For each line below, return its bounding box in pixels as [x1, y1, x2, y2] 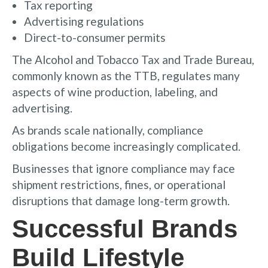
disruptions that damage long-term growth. [12, 193, 230, 208]
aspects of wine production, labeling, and [12, 84, 218, 99]
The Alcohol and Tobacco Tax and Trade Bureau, [12, 52, 254, 66]
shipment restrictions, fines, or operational [12, 177, 226, 191]
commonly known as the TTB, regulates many [12, 68, 240, 83]
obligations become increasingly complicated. [12, 139, 240, 153]
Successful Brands [12, 214, 237, 243]
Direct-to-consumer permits [24, 30, 166, 44]
